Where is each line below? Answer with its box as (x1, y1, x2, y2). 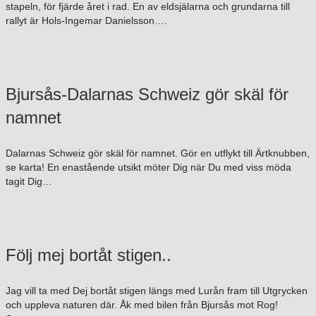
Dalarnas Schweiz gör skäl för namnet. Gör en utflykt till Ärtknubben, (6, 147, 310, 159)
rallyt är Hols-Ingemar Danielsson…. (6, 15, 167, 27)
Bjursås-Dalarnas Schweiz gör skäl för (6, 85, 288, 104)
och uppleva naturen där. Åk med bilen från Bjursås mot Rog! (6, 299, 278, 311)
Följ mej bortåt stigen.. (6, 245, 171, 265)
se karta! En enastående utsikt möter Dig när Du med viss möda (6, 162, 291, 174)
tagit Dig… (6, 176, 52, 188)
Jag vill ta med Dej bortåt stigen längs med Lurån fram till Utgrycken (6, 285, 308, 297)
